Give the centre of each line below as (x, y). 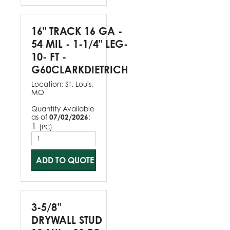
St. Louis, (79, 84)
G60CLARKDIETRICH (80, 69)
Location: (48, 84)
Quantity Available (63, 109)
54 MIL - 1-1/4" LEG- (80, 44)
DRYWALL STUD (67, 220)
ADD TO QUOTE (65, 160)
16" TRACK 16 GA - (77, 31)
